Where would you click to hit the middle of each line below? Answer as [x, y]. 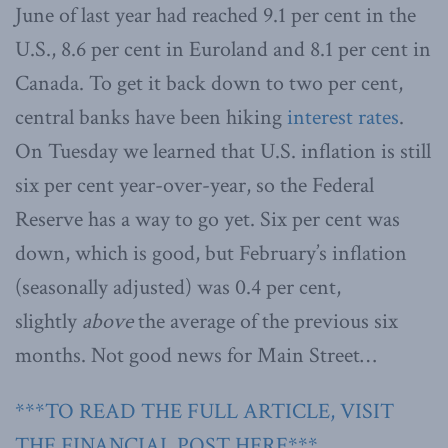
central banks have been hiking [151, 117]
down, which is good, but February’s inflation [211, 253]
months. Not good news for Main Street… [195, 355]
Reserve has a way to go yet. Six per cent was [207, 219]
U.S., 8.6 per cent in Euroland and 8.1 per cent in [223, 49]
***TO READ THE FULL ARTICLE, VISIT [204, 411]
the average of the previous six [265, 321]
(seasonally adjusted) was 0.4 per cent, [178, 287]
